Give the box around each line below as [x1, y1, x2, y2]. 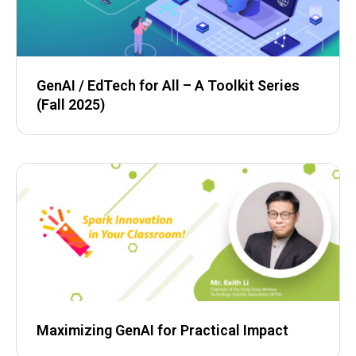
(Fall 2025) [37, 95, 105, 113]
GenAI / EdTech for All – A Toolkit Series [37, 76, 300, 94]
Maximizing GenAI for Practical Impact [37, 321, 288, 339]
